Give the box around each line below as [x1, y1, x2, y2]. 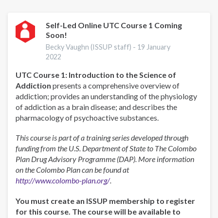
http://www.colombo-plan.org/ [16, 176, 110, 185]
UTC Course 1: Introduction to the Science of [16, 70, 176, 80]
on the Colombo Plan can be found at [16, 165, 129, 175]
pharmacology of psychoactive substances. [16, 113, 159, 123]
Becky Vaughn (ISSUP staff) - [46, 43, 138, 52]
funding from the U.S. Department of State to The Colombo [16, 144, 197, 153]
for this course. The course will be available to [16, 206, 181, 216]
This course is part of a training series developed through [16, 133, 188, 143]
